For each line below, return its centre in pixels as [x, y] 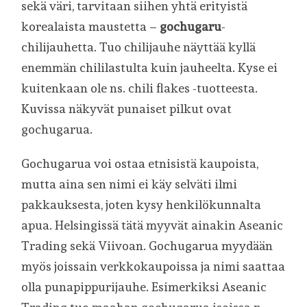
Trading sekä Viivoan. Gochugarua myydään [147, 245]
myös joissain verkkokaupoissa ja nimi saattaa [153, 266]
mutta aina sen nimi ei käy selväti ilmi [130, 184]
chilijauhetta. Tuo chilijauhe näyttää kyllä [139, 47]
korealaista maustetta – [91, 26]
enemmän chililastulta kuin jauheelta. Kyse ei [150, 67]
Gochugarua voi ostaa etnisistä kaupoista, [140, 163]
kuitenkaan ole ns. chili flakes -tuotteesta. [140, 88]
